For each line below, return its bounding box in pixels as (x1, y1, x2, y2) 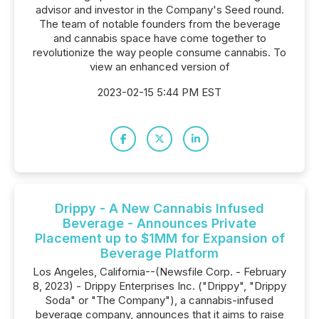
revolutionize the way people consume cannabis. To (33, 46, 286, 59)
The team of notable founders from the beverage (38, 17, 281, 31)
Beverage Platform (100, 246, 219, 261)
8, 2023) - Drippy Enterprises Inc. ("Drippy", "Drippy (33, 279, 286, 293)
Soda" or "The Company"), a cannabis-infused (46, 293, 273, 307)
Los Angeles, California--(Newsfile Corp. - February (33, 265, 286, 278)
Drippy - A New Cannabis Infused (55, 201, 264, 216)
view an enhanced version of (89, 60, 230, 73)
